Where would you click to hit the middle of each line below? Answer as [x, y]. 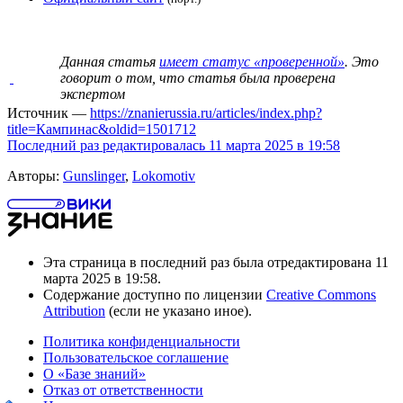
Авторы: [35, 175]
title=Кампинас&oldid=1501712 [102, 129]
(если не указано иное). [179, 310]
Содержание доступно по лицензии [155, 294]
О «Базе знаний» [94, 373]
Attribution [74, 310]
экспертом [93, 94]
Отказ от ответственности [123, 390]
